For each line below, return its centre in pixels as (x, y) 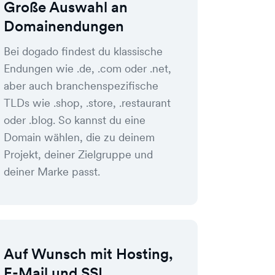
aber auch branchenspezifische (81, 86)
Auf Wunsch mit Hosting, (88, 254)
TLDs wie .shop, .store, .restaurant (87, 103)
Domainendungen (64, 26)
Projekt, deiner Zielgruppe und (78, 154)
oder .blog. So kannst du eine (75, 120)
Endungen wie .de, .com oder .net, (87, 68)
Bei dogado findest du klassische (83, 51)
